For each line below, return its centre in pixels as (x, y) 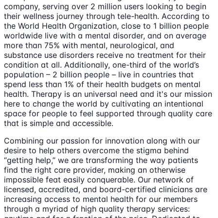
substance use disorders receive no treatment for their (105, 55)
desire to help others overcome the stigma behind (96, 150)
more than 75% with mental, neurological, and (89, 45)
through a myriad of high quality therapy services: (97, 209)
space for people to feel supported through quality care (108, 113)
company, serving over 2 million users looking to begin (105, 6)
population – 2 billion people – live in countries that (99, 74)
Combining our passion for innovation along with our (102, 140)
